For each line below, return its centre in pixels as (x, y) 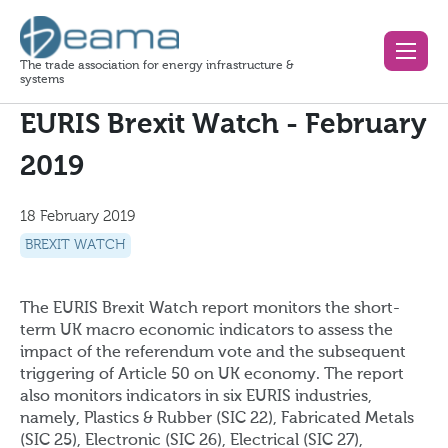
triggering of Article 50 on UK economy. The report (212, 375)
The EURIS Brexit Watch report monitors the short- (210, 309)
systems (42, 79)
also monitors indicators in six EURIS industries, (196, 397)
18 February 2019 (77, 216)
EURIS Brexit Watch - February (223, 125)
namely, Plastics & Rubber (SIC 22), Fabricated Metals (217, 419)
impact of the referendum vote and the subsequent (213, 353)
